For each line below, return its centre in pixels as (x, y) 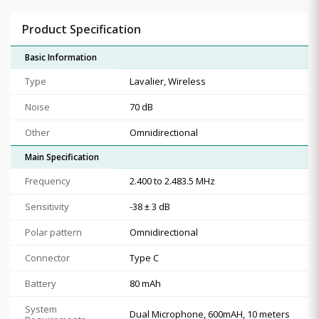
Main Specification (62, 157)
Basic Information (61, 57)
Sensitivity (47, 206)
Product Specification (82, 29)
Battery (41, 283)
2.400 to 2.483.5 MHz (172, 181)
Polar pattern (53, 232)
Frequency (48, 181)
